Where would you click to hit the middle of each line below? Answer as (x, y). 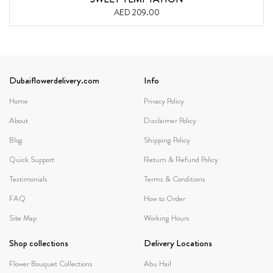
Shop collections (39, 243)
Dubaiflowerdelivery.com (54, 81)
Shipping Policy (167, 140)
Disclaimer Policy (170, 121)
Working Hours (167, 218)
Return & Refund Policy (181, 160)
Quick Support (32, 160)
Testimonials (28, 179)
